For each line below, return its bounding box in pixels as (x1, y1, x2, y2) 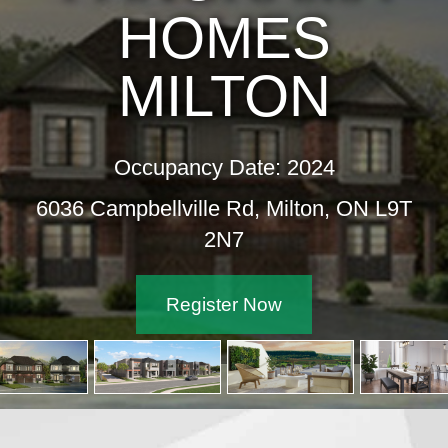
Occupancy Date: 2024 (113, 154, 335, 180)
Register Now (166, 293, 282, 315)
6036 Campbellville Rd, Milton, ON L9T (36, 195, 412, 221)
